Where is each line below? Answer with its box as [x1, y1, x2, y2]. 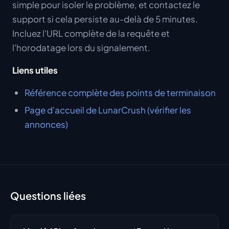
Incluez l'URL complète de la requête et [12, 28, 170, 39]
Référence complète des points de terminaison [25, 87, 216, 98]
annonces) [25, 119, 68, 130]
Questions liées [10, 189, 86, 202]
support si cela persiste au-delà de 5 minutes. [12, 13, 198, 25]
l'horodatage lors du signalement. [12, 42, 150, 53]
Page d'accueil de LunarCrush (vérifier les [25, 104, 191, 116]
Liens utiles [12, 64, 58, 76]
